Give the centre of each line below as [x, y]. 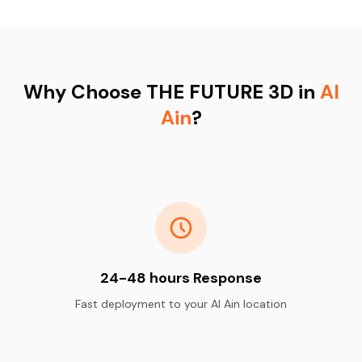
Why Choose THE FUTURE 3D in [171, 91]
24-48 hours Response [181, 278]
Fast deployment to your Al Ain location [181, 303]
